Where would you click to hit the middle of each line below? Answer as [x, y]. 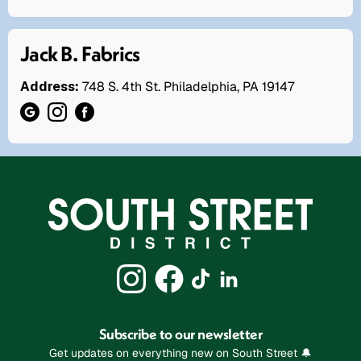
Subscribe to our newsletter [180, 334]
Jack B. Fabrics [80, 54]
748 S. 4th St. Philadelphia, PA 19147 [188, 87]
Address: [50, 87]
